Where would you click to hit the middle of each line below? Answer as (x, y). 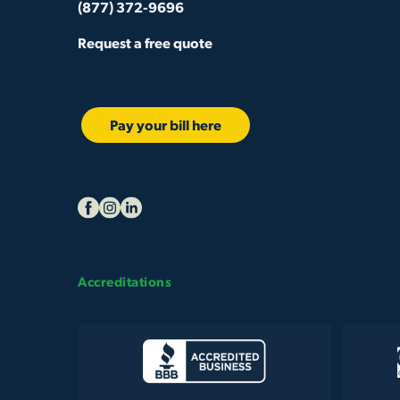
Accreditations (125, 282)
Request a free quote (145, 43)
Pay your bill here (166, 125)
